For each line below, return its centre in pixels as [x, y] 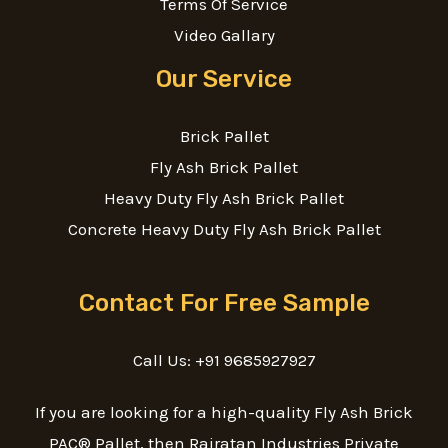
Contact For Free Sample [224, 302]
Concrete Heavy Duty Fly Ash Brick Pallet [224, 228]
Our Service [224, 78]
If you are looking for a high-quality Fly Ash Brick [224, 412]
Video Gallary [224, 34]
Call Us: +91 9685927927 [224, 359]
